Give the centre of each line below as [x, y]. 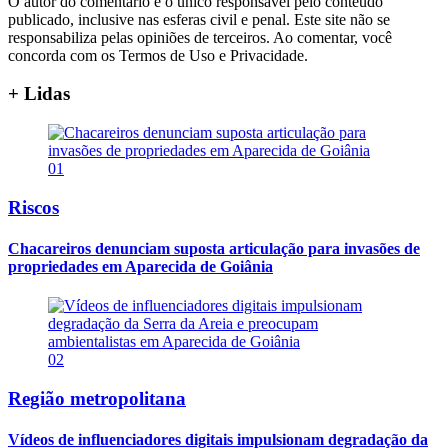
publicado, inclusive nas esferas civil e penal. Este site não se [199, 19]
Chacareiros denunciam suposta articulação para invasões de [214, 248]
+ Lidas [39, 94]
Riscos [33, 207]
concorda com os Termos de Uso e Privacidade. [158, 55]
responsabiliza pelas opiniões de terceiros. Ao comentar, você [200, 37]
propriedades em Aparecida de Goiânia [140, 266]
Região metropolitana [97, 398]
